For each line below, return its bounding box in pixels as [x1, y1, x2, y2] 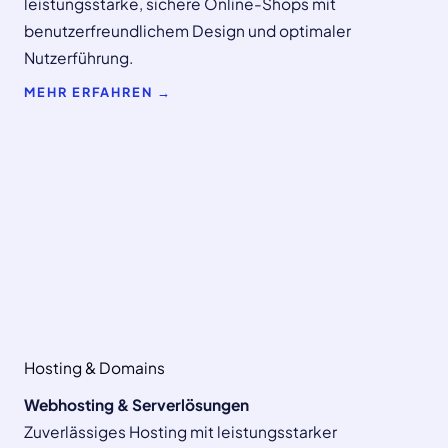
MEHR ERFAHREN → [24, 83, 172, 100]
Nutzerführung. [24, 47, 133, 67]
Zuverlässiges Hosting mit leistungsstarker [24, 421, 337, 441]
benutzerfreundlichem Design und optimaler [24, 20, 351, 40]
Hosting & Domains [24, 357, 165, 377]
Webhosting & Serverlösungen [24, 394, 249, 414]
